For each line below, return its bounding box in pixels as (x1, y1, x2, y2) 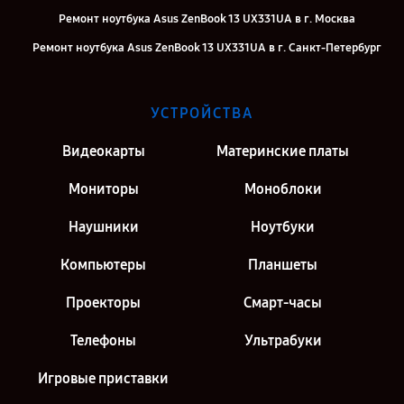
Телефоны (70, 332, 136, 350)
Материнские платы (216, 142, 349, 161)
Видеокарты (61, 142, 145, 161)
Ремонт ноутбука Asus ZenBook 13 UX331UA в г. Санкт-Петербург (32, 41, 381, 56)
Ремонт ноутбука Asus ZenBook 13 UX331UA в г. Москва (58, 12, 355, 27)
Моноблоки (243, 180, 322, 198)
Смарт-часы (243, 294, 322, 312)
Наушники (68, 218, 139, 236)
